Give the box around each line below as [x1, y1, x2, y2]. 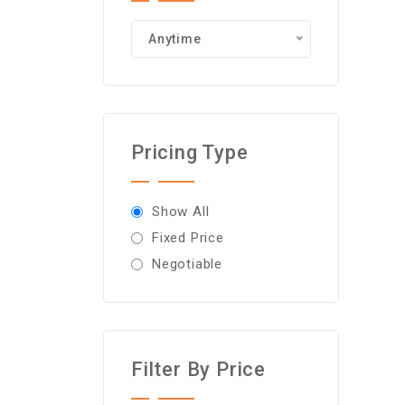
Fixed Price [152, 230, 224, 246]
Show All [152, 203, 210, 220]
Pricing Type [131, 141, 249, 164]
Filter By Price [131, 358, 266, 381]
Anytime [148, 32, 202, 46]
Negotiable [152, 256, 222, 272]
